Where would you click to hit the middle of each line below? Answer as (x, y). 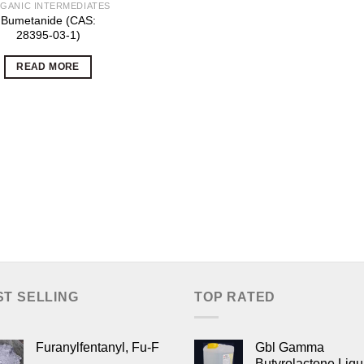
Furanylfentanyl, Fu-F (97, 347)
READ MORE (48, 67)
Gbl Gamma (290, 347)
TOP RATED (235, 297)
